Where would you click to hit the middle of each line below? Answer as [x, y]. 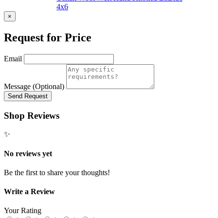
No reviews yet [28, 153]
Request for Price [48, 37]
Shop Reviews [32, 115]
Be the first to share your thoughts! [57, 172]
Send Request [28, 96]
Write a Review [29, 192]
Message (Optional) [34, 86]
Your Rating [23, 211]
